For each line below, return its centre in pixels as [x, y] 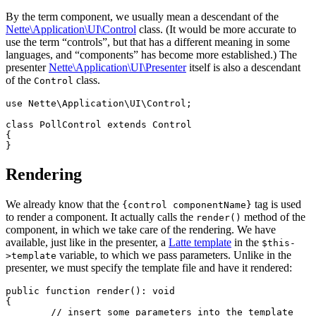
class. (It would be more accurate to [216, 30]
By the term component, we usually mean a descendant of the [142, 17]
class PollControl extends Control [99, 125]
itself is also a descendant [243, 68]
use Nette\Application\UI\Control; [99, 104]
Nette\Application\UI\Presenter [117, 68]
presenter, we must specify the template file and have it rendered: [149, 268]
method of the [273, 217]
